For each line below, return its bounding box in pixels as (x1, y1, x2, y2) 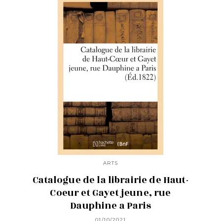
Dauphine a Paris (70, 198, 151, 213)
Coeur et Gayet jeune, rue (50, 185, 171, 200)
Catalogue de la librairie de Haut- (33, 173, 188, 187)
